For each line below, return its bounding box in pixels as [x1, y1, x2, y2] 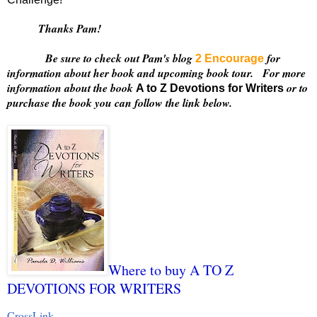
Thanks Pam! [38, 20, 111, 36]
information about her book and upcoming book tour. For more [7, 64, 306, 81]
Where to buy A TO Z [108, 260, 234, 279]
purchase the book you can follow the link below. [7, 94, 232, 110]
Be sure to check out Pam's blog [7, 50, 195, 66]
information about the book [7, 79, 136, 96]
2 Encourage [195, 52, 264, 64]
